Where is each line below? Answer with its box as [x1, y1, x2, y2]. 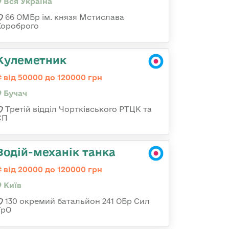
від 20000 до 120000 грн [2, 165, 102, 174]
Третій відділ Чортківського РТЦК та [3, 105, 152, 113]
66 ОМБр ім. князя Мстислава [3, 13, 124, 21]
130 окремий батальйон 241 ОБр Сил [3, 197, 150, 205]
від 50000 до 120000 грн [2, 73, 102, 82]
